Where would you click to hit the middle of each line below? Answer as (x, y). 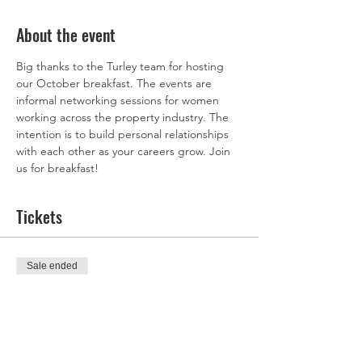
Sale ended (52, 266)
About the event (66, 35)
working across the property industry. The (124, 117)
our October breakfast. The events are (116, 83)
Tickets (39, 217)
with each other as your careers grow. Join (125, 151)
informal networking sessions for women (119, 100)
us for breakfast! (59, 168)
